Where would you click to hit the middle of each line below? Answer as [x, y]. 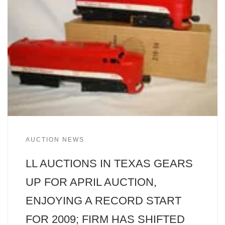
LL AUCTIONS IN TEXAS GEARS [109, 163]
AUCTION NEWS [55, 140]
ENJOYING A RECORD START [103, 200]
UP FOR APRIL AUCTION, [91, 182]
